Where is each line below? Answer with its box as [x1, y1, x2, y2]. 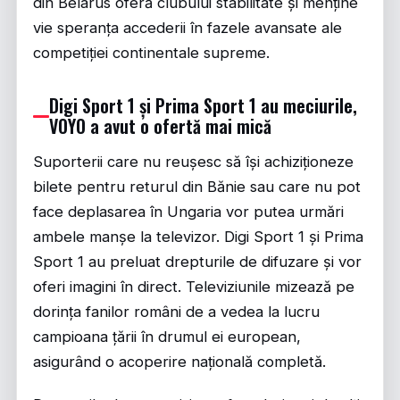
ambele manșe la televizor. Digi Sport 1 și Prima [33, 228, 363, 246]
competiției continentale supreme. [33, 44, 270, 62]
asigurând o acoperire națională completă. [33, 353, 326, 371]
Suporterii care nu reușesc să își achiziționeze [33, 153, 354, 171]
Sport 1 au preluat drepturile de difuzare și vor [33, 253, 362, 271]
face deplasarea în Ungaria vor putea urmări [33, 203, 344, 221]
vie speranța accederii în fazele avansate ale [33, 19, 342, 37]
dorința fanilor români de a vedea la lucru [33, 303, 320, 321]
